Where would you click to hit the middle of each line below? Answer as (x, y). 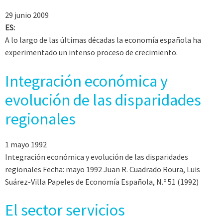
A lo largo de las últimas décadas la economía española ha (103, 40)
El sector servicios (65, 210)
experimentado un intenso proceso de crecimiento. (91, 53)
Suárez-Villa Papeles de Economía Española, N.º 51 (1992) (102, 181)
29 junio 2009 (27, 15)
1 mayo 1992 (26, 144)
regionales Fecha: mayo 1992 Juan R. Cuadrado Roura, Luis (103, 169)
